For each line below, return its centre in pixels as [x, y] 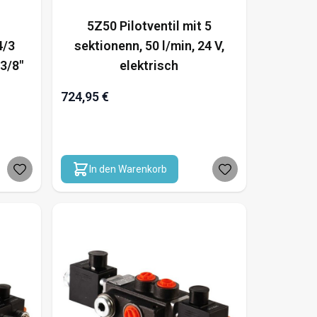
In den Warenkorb [128, 169]
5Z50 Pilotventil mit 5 [149, 26]
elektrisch [149, 65]
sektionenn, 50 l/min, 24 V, [149, 46]
